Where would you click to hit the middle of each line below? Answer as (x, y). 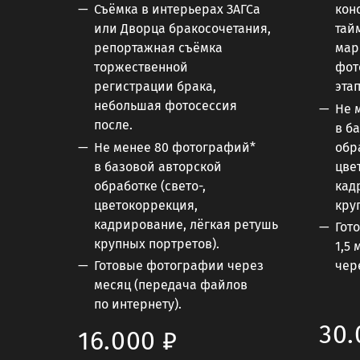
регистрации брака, (155, 87)
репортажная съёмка (158, 48)
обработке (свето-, (150, 186)
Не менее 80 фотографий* (175, 147)
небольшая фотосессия (166, 106)
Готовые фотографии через (179, 265)
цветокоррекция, (146, 205)
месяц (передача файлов (171, 284)
